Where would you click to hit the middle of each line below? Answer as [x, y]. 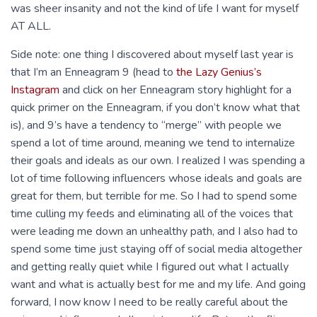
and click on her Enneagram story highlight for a [175, 90]
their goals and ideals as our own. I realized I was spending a [158, 161]
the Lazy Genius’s [219, 72]
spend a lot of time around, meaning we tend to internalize [153, 143]
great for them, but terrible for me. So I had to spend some [154, 196]
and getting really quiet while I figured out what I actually [150, 267]
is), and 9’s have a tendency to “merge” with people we [146, 125]
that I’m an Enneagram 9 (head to [93, 72]
